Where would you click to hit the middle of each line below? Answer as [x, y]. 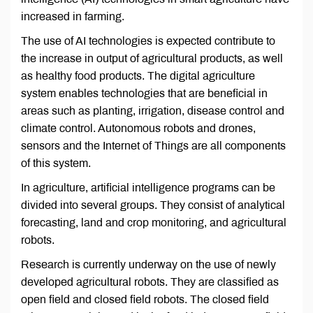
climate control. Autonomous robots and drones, [138, 129]
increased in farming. [73, 17]
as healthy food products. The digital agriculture [138, 76]
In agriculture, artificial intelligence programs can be [148, 188]
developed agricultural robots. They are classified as [150, 282]
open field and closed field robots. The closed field [145, 300]
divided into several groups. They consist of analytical [153, 205]
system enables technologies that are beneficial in [144, 94]
